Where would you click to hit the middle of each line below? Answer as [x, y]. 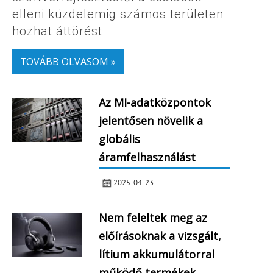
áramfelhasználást [147, 157]
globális [119, 139]
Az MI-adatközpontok [154, 102]
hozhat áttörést [57, 31]
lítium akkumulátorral [156, 254]
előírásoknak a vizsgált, [160, 236]
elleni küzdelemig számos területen [118, 14]
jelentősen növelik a [151, 120]
